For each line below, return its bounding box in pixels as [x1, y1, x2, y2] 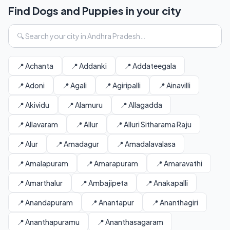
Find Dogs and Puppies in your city [8, 4, 181, 17]
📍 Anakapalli [145, 178, 188, 187]
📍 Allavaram [17, 120, 58, 129]
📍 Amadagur [55, 139, 99, 148]
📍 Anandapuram [17, 198, 73, 207]
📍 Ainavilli [158, 81, 190, 90]
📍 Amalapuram [17, 159, 68, 168]
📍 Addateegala [124, 61, 176, 70]
